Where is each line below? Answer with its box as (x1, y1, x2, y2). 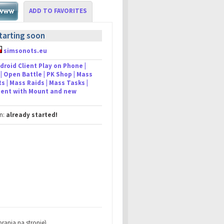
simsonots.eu (3, 46, 47, 55)
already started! (6, 110, 57, 119)
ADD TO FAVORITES (29, 6, 87, 15)
